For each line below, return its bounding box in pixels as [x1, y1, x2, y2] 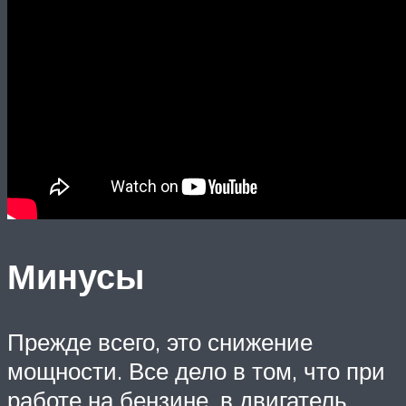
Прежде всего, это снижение [7, 326, 313, 356]
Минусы [7, 253, 144, 298]
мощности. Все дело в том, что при [7, 355, 385, 385]
